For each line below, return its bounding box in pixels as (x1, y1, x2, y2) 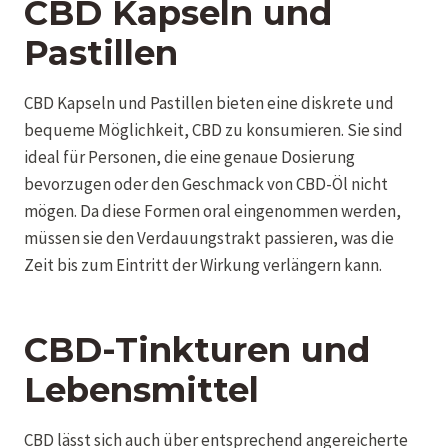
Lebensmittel (24, 368, 259, 411)
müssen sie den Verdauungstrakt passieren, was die (24, 226, 394, 249)
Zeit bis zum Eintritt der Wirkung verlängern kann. (24, 253, 382, 276)
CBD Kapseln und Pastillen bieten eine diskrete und (24, 91, 394, 114)
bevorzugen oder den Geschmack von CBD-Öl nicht (24, 172, 388, 195)
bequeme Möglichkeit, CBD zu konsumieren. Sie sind (24, 118, 403, 141)
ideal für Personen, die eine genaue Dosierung (24, 145, 355, 168)
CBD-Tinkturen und (24, 328, 370, 371)
